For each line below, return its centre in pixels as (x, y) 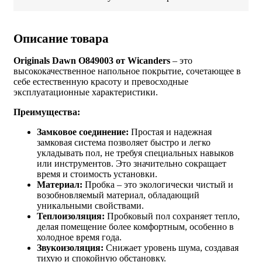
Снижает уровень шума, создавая (172, 248)
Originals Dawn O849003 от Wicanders (93, 61)
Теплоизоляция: (72, 216)
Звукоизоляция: (71, 248)
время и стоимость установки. (97, 174)
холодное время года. (79, 237)
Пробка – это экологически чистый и (159, 185)
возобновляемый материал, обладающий (118, 195)
